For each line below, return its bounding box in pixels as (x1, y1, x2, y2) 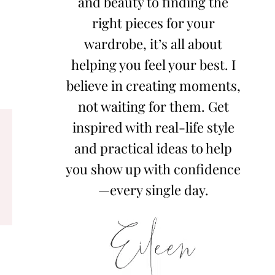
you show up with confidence (66, 160, 241, 179)
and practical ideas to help (74, 139, 233, 158)
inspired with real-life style (72, 118, 234, 137)
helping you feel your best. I (71, 55, 236, 74)
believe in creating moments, (66, 76, 241, 95)
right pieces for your (91, 14, 215, 33)
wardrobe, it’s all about (84, 34, 223, 53)
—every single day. (98, 180, 209, 199)
